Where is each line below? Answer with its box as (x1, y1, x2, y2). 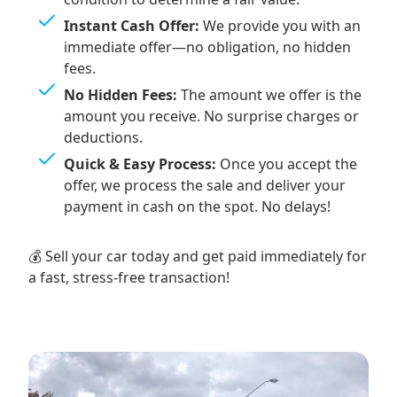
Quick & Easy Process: (64, 154, 216, 175)
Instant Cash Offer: (64, 16, 199, 36)
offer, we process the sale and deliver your (64, 175, 346, 196)
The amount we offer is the (177, 85, 362, 105)
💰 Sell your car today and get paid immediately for (28, 246, 367, 267)
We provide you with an (199, 16, 361, 36)
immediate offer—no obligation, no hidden (64, 37, 351, 58)
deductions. (64, 128, 143, 148)
